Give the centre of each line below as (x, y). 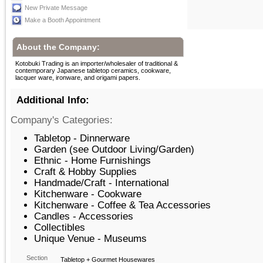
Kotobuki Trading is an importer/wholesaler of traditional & (97, 63)
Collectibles (60, 227)
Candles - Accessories (84, 216)
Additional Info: (53, 100)
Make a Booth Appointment (63, 20)
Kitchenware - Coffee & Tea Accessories (122, 205)
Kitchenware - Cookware (88, 194)
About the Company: (58, 47)
